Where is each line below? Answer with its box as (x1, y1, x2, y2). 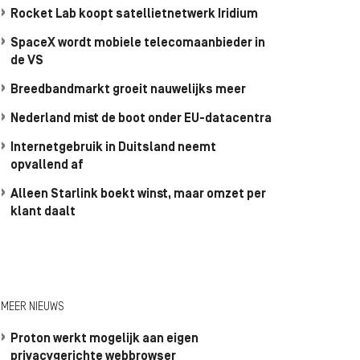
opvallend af (10, 159, 83, 172)
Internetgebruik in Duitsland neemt (10, 141, 216, 154)
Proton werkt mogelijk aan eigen (10, 333, 198, 346)
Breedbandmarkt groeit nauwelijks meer (10, 84, 246, 96)
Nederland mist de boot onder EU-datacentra (10, 112, 272, 125)
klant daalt (10, 206, 76, 219)
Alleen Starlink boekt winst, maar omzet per (10, 188, 266, 201)
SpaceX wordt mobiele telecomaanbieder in (10, 37, 265, 50)
